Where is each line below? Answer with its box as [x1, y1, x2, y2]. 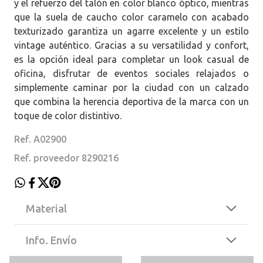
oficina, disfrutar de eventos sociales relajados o [14, 68, 249, 79]
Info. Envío [26, 234, 77, 246]
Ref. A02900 [14, 133, 66, 144]
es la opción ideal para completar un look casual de [14, 53, 249, 65]
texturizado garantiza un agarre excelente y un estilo [14, 25, 249, 36]
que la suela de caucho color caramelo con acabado [14, 11, 249, 22]
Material [26, 202, 67, 214]
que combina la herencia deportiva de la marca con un [14, 96, 249, 107]
